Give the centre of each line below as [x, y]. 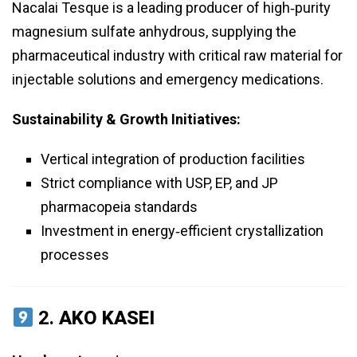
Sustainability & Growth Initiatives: [126, 120]
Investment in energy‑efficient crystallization [182, 231]
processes [75, 255]
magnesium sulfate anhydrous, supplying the [154, 32]
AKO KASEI [107, 318]
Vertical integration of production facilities [173, 159]
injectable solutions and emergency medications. [168, 80]
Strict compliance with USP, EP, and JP [159, 183]
